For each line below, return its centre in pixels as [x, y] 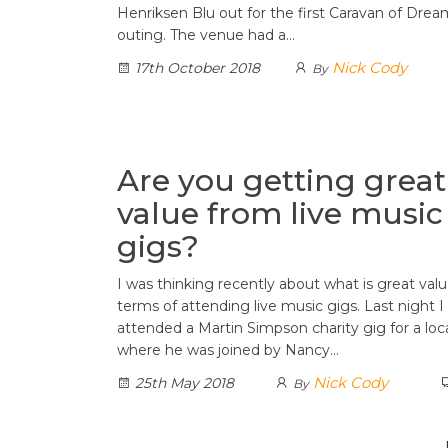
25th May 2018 [182, 383]
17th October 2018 [195, 68]
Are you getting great [281, 180]
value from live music [280, 213]
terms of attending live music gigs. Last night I [280, 306]
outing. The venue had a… [206, 35]
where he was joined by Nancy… [228, 350]
